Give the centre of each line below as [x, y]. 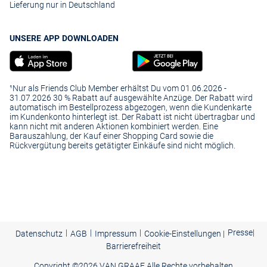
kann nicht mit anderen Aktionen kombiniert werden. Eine [114, 127]
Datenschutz [39, 234]
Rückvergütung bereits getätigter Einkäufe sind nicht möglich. [122, 146]
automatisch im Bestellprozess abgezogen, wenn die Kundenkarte [131, 108]
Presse [240, 233]
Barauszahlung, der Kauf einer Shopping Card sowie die [111, 136]
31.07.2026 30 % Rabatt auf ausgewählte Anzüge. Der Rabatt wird [131, 98]
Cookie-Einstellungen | [184, 234]
